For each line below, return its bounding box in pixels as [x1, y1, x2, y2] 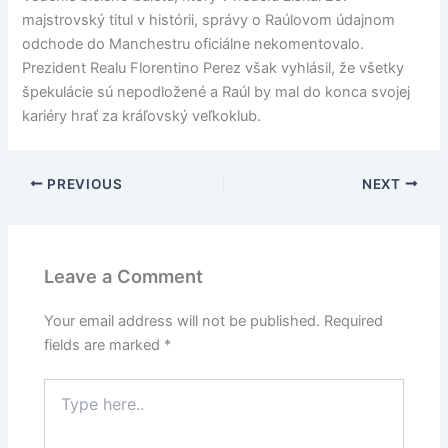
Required [324, 312, 384, 331]
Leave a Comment [44, 265, 204, 288]
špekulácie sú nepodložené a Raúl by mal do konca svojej [22, 82, 411, 101]
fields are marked [44, 336, 165, 355]
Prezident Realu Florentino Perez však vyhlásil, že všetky [22, 58, 405, 77]
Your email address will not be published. [44, 312, 321, 331]
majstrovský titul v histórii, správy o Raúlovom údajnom [22, 10, 396, 29]
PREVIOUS [43, 175, 123, 192]
